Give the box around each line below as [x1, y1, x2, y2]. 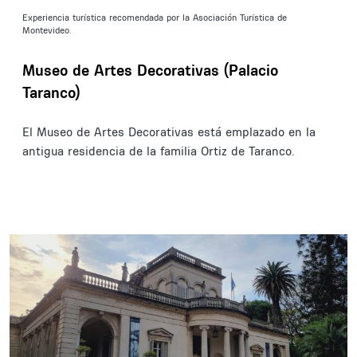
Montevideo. [22, 24, 74, 36]
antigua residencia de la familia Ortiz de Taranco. [22, 143, 294, 159]
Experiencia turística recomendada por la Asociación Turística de [22, 11, 287, 23]
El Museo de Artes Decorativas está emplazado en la [22, 124, 316, 140]
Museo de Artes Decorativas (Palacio [22, 61, 278, 80]
